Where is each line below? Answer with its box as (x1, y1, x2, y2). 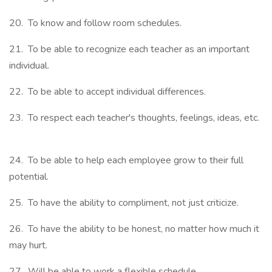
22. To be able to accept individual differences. (9, 85, 211, 98)
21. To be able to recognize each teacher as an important (9, 42, 250, 56)
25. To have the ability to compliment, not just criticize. (9, 196, 243, 209)
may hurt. (9, 239, 52, 252)
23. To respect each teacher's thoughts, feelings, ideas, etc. (9, 111, 259, 124)
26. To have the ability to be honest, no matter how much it (9, 222, 259, 236)
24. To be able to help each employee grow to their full (9, 154, 243, 167)
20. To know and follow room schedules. (9, 16, 186, 30)
